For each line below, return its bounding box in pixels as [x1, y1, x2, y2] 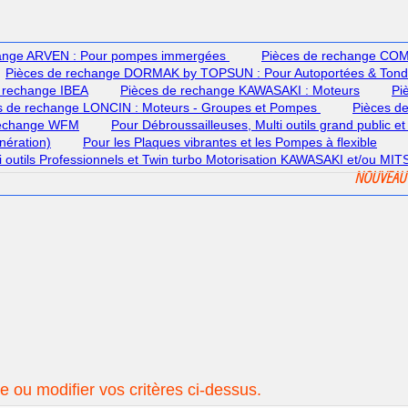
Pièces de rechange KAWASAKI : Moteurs [120, 83, 360, 97]
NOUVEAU [353, 166, 406, 188]
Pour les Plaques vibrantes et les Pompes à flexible [83, 135, 377, 149]
